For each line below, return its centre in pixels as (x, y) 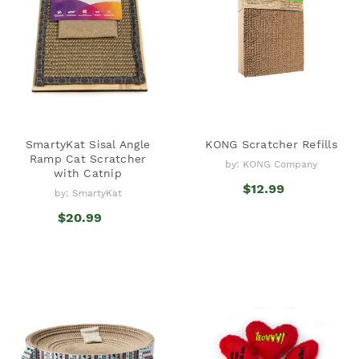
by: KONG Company (271, 164)
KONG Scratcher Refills (271, 144)
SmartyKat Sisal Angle (88, 144)
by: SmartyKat (88, 193)
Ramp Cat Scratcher (88, 158)
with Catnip (88, 173)
